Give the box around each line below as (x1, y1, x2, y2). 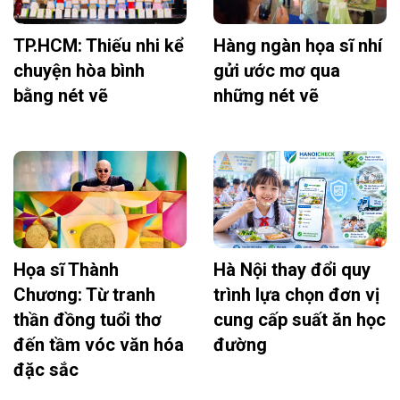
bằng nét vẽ (13, 84, 108, 106)
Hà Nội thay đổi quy (213, 258, 371, 280)
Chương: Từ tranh (13, 283, 155, 305)
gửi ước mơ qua (213, 59, 340, 81)
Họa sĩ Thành (13, 258, 119, 280)
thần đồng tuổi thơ (13, 308, 162, 330)
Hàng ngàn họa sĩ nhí (213, 34, 382, 56)
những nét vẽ (213, 84, 319, 106)
